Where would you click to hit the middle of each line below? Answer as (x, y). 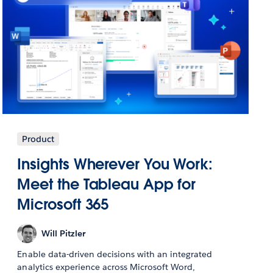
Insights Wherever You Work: (115, 165)
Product (38, 139)
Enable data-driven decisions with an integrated (115, 254)
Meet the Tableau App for (107, 185)
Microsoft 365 (63, 205)
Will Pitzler (64, 233)
